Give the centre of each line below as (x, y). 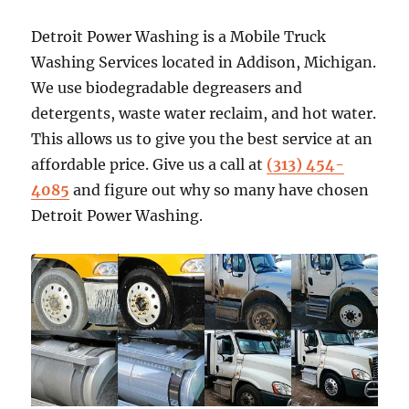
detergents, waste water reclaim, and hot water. (204, 114)
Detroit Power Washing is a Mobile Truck (179, 37)
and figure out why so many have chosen (220, 190)
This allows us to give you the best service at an (202, 139)
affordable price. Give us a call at (149, 165)
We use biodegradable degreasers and (167, 88)
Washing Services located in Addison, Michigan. (204, 63)
